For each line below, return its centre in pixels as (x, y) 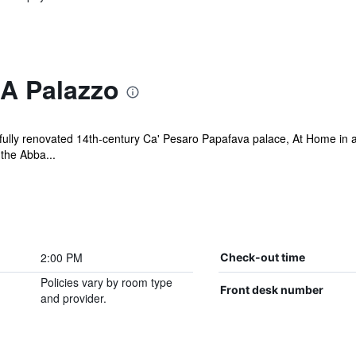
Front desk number (271, 290)
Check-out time (262, 257)
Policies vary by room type (106, 282)
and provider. (73, 298)
